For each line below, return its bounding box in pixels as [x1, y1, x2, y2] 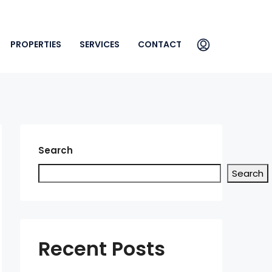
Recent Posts [38, 235, 165, 262]
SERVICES [80, 38, 120, 50]
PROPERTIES [10, 38, 61, 50]
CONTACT [138, 38, 182, 50]
